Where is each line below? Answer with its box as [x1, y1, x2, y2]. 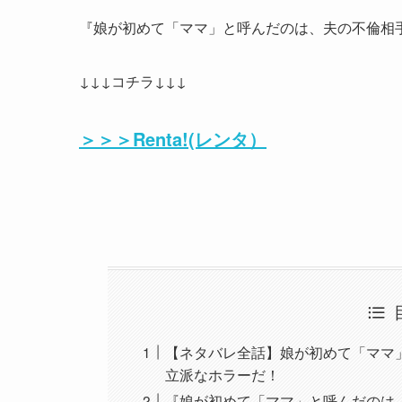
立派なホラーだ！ [165, 363, 281, 385]
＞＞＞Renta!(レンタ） [79, 126, 267, 153]
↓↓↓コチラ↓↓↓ [79, 71, 187, 92]
